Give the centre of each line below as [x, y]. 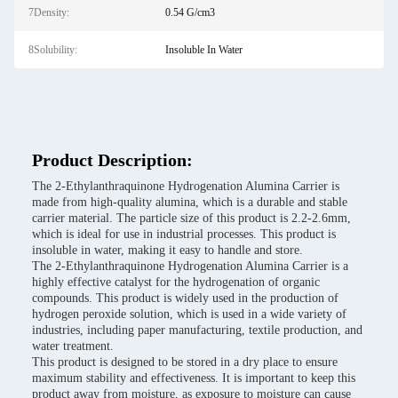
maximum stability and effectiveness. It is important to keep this [194, 378]
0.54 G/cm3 [190, 12]
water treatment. [73, 346]
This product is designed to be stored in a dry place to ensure [185, 362]
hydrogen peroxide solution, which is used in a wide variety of [189, 314]
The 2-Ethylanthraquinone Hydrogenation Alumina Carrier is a [190, 266]
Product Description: [112, 160]
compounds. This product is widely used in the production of [185, 298]
